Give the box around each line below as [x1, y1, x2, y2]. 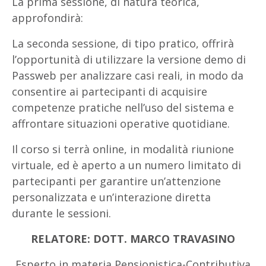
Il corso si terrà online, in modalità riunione [12, 141, 234, 156]
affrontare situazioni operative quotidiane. [12, 116, 230, 131]
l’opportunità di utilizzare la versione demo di [12, 52, 246, 66]
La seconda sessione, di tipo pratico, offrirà [12, 36, 234, 50]
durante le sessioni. [12, 205, 111, 220]
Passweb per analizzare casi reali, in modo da [12, 68, 243, 83]
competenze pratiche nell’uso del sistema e [12, 100, 234, 115]
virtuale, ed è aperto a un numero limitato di [12, 157, 241, 172]
